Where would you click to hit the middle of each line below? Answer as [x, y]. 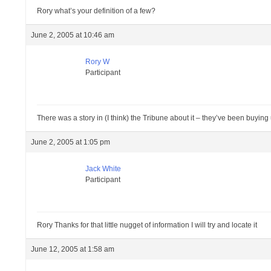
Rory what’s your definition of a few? [96, 11]
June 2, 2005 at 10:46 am [73, 35]
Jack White [103, 169]
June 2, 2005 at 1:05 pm [71, 142]
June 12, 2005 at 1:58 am [73, 249]
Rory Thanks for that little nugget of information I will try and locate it [147, 225]
